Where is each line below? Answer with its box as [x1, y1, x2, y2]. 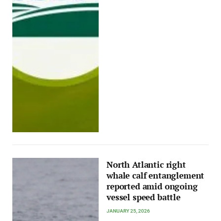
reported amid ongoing [107, 181, 198, 192]
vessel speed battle [107, 191, 181, 203]
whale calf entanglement [107, 170, 205, 181]
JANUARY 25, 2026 [107, 208, 150, 214]
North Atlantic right [107, 159, 186, 170]
